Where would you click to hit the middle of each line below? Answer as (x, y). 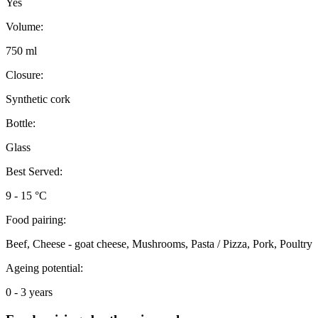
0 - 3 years (29, 292)
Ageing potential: (44, 268)
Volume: (24, 27)
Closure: (24, 75)
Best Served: (34, 172)
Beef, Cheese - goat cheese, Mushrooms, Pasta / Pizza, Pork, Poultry (159, 244)
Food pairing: (36, 220)
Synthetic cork (38, 99)
